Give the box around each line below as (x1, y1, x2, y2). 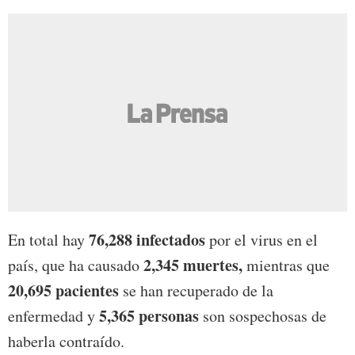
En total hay (8, 228, 89, 250)
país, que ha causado (8, 254, 143, 276)
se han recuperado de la (119, 279, 273, 301)
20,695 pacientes (8, 278, 119, 302)
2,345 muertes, (143, 253, 242, 277)
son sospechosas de (199, 304, 326, 326)
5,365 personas (99, 303, 199, 327)
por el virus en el (205, 228, 318, 250)
